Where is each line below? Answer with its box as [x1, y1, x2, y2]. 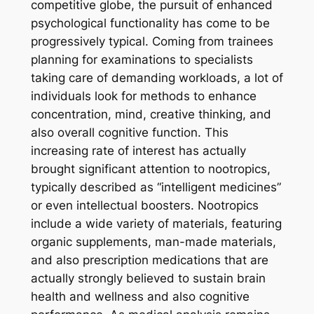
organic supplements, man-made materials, [30, 235, 276, 250]
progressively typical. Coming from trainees [30, 34, 273, 49]
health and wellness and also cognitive [30, 289, 250, 304]
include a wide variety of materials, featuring [30, 217, 282, 231]
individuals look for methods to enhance [30, 89, 257, 104]
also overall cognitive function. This [30, 125, 228, 140]
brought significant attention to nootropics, [30, 162, 271, 177]
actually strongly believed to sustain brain [30, 271, 266, 286]
